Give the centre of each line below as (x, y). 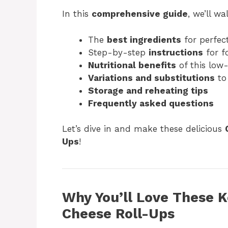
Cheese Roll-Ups (118, 214)
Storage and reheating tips (148, 90)
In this (77, 14)
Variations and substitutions (151, 78)
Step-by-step (118, 52)
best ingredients (144, 39)
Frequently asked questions (151, 103)
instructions (176, 52)
